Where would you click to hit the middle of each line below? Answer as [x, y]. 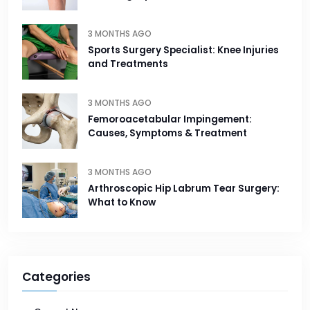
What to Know [122, 203]
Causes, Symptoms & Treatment [167, 134]
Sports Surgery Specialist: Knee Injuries [183, 51]
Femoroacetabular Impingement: [170, 120]
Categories [56, 277]
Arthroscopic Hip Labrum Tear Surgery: [184, 189]
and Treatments [128, 64]
